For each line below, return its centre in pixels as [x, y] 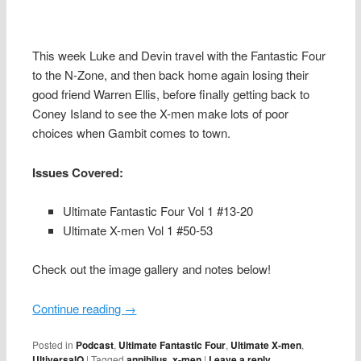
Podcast [95, 345]
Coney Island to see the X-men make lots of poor [161, 114]
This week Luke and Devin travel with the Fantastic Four [179, 56]
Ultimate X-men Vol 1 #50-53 [137, 230]
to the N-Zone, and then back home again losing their [171, 75]
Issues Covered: [78, 172]
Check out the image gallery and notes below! [152, 269]
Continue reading [79, 308]
